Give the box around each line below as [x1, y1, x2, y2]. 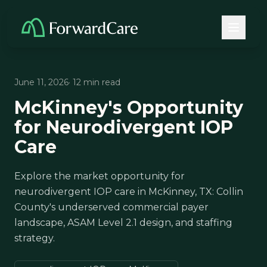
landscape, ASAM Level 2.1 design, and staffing [14, 217, 232, 228]
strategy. [14, 232, 55, 244]
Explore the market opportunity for [14, 170, 185, 182]
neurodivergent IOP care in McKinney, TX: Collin [14, 186, 243, 197]
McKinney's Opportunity [14, 97, 243, 119]
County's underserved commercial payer [14, 201, 209, 213]
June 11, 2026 [14, 77, 69, 88]
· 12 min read [69, 77, 120, 88]
